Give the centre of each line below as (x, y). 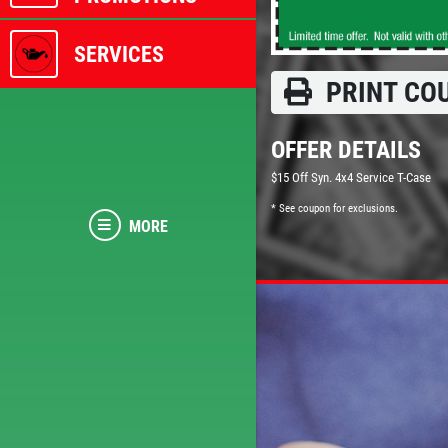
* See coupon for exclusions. (334, 208)
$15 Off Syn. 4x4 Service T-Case (351, 177)
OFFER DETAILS (346, 149)
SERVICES (119, 53)
